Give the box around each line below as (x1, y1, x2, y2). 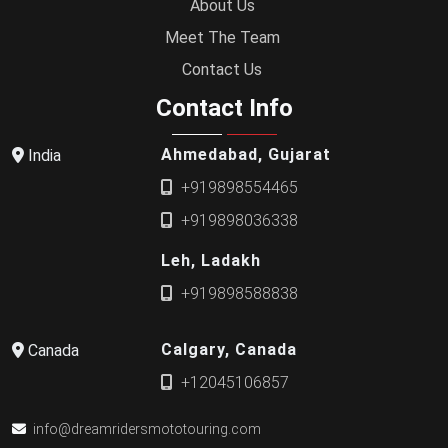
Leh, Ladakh (161, 251, 262, 270)
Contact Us (182, 59, 262, 79)
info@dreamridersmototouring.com (33, 421, 261, 437)
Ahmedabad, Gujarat (161, 145, 332, 164)
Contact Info (155, 93, 293, 122)
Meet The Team (164, 27, 280, 47)
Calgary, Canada (161, 340, 298, 359)
